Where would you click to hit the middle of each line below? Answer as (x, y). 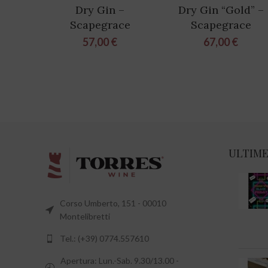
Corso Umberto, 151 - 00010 (113, 203)
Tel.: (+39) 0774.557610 (104, 239)
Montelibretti (85, 217)
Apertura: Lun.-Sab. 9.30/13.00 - (120, 261)
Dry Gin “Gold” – (221, 10)
